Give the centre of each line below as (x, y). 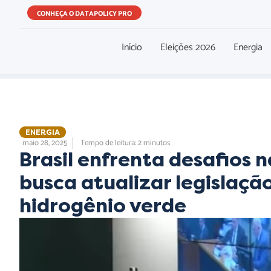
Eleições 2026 (188, 47)
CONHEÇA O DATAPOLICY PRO (84, 14)
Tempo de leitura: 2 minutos (125, 143)
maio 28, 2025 (45, 143)
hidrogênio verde (103, 206)
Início (132, 47)
